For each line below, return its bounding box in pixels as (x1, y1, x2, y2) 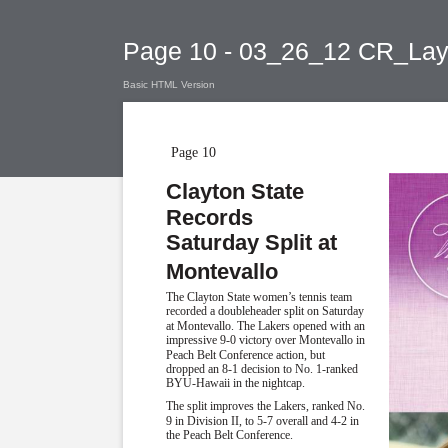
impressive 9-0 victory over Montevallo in (166, 333, 366, 348)
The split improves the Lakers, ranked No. (166, 399, 366, 414)
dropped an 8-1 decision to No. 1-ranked (166, 362, 359, 377)
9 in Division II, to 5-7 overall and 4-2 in (166, 413, 360, 428)
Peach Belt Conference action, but (166, 347, 326, 362)
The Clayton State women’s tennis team (166, 290, 353, 305)
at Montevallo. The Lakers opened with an (166, 318, 366, 333)
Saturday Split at (166, 229, 338, 255)
